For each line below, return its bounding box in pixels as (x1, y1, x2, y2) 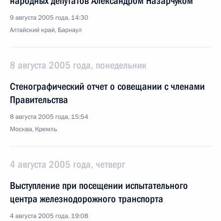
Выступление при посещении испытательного (10, 180, 188, 191)
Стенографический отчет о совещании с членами (10, 80, 205, 92)
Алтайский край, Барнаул (10, 26, 82, 35)
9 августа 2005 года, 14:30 (10, 13, 88, 22)
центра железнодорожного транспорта (10, 193, 163, 205)
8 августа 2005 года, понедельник (10, 59, 147, 71)
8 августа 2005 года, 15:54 (10, 112, 88, 121)
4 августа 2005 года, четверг (10, 158, 125, 170)
